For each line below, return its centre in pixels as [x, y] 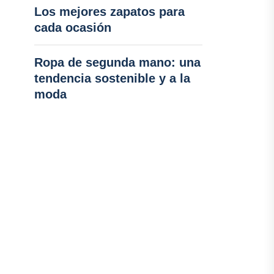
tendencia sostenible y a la [112, 78]
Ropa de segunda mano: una [117, 62]
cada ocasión [72, 28]
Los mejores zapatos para [109, 12]
